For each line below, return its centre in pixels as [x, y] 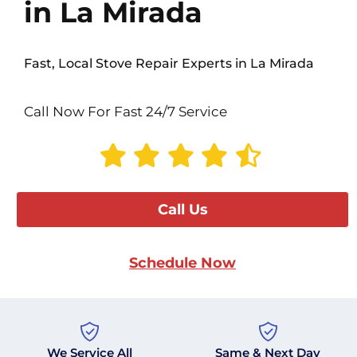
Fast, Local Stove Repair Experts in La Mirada [169, 64]
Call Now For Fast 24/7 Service [126, 112]
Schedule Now [182, 263]
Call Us [182, 210]
